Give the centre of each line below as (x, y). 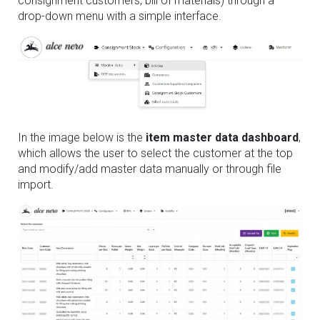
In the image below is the (82, 138)
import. (36, 185)
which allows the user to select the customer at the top (155, 154)
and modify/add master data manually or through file (150, 169)
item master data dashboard (222, 138)
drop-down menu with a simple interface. (120, 16)
